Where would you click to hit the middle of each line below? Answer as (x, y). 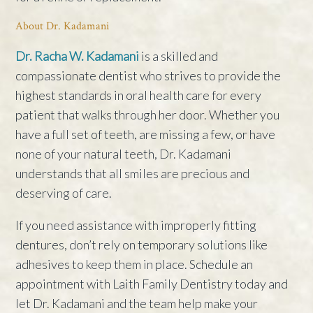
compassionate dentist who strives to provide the (148, 75)
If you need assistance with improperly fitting (136, 225)
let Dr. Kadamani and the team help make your (137, 303)
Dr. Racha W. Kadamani (78, 56)
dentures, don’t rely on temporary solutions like (142, 244)
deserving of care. (64, 192)
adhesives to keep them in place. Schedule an (134, 264)
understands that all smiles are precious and (133, 173)
